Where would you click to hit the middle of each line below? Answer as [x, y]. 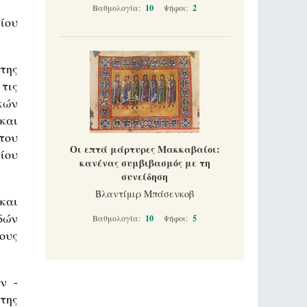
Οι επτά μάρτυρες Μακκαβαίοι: [145, 149]
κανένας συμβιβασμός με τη [145, 163]
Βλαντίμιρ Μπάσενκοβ [145, 194]
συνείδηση [145, 176]
